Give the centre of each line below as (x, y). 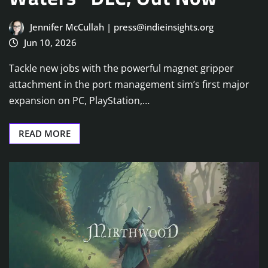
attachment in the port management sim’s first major (129, 84)
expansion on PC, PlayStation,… (79, 100)
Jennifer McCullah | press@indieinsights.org (121, 27)
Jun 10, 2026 (50, 43)
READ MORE (45, 133)
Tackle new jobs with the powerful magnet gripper (121, 68)
